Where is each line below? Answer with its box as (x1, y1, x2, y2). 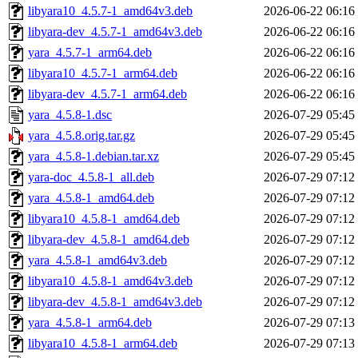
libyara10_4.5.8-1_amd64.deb (28, 212, 180, 226)
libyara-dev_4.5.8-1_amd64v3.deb (28, 295, 202, 309)
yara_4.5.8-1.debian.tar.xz (28, 149, 159, 164)
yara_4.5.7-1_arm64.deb (28, 46, 152, 60)
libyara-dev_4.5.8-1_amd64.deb (28, 233, 189, 247)
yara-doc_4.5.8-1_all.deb (28, 170, 154, 185)
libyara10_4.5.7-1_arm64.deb (28, 66, 177, 81)
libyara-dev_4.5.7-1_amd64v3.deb (28, 25, 202, 39)
